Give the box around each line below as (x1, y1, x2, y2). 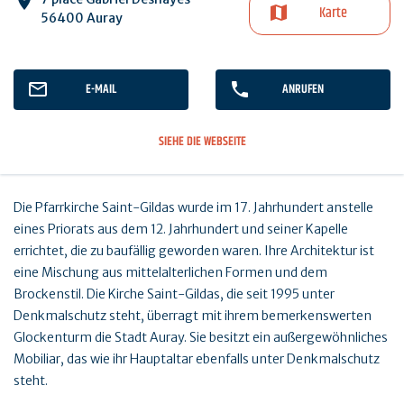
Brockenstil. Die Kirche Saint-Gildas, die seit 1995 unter (14, 285, 335, 302)
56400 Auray (41, 9, 123, 26)
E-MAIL (86, 78, 116, 99)
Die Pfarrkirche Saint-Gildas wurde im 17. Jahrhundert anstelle (14, 198, 373, 216)
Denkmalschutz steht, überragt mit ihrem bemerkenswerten (14, 307, 372, 324)
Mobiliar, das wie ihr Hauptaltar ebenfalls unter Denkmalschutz (14, 350, 380, 367)
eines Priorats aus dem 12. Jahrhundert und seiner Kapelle (14, 220, 348, 237)
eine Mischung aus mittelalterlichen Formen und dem (14, 263, 327, 280)
